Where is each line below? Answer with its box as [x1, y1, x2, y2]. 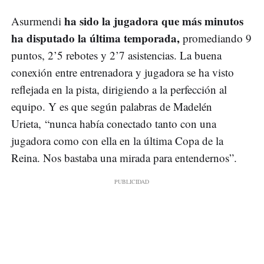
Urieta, [11, 116, 41, 131]
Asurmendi [11, 14, 64, 29]
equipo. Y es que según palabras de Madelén [11, 99, 212, 114]
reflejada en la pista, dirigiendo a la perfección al [11, 82, 227, 97]
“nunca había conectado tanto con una [45, 116, 216, 131]
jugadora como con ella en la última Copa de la [11, 133, 223, 148]
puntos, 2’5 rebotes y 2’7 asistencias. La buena [11, 48, 222, 63]
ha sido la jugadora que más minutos [64, 13, 243, 29]
